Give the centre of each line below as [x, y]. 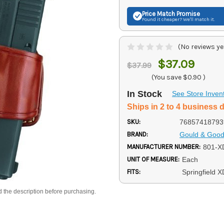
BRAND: [137, 134]
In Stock [144, 94]
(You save [166, 77]
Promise [187, 13]
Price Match [158, 13]
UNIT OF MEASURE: [153, 159]
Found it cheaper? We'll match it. [178, 19]
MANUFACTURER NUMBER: [164, 146]
